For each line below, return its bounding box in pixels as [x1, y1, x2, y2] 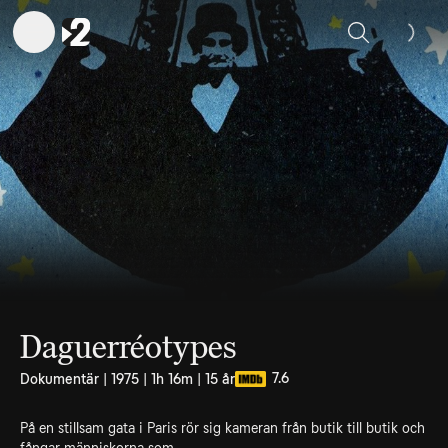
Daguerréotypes [20, 328, 236, 366]
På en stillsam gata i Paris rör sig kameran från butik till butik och [20, 420, 425, 436]
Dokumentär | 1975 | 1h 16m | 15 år [20, 371, 235, 387]
